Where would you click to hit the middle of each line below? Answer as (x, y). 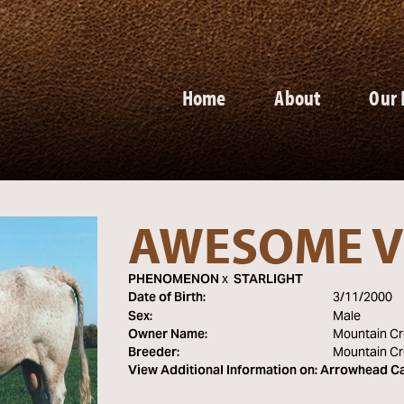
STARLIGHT (268, 280)
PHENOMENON (173, 280)
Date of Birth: (166, 298)
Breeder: (153, 353)
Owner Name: (167, 335)
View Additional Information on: (222, 372)
